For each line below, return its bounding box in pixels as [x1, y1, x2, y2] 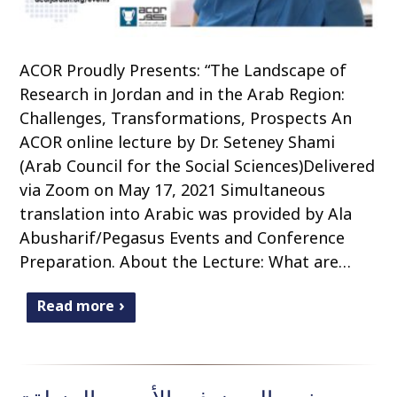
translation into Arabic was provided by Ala [19, 202, 353, 224]
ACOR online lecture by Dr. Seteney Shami [19, 130, 336, 152]
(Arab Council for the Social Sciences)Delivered [19, 154, 376, 176]
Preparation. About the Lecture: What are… [19, 250, 352, 272]
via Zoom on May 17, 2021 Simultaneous [19, 178, 326, 200]
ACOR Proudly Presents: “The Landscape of [19, 58, 347, 81]
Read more [37, 296, 115, 316]
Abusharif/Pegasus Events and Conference [19, 226, 346, 248]
